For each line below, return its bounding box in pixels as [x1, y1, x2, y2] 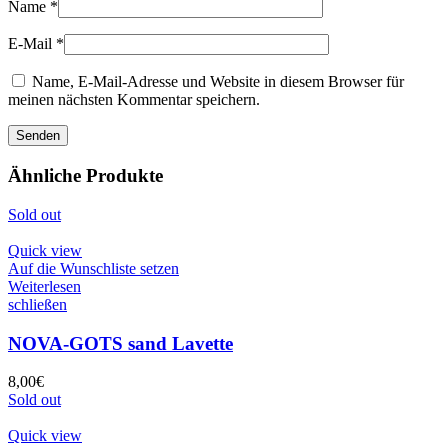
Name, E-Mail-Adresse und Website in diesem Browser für [32, 73, 404, 91]
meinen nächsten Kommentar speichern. [8, 91, 260, 109]
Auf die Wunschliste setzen [8, 259, 179, 277]
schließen [8, 295, 67, 313]
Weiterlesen [8, 277, 81, 295]
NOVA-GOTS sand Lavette [8, 332, 233, 354]
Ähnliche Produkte [8, 165, 163, 187]
